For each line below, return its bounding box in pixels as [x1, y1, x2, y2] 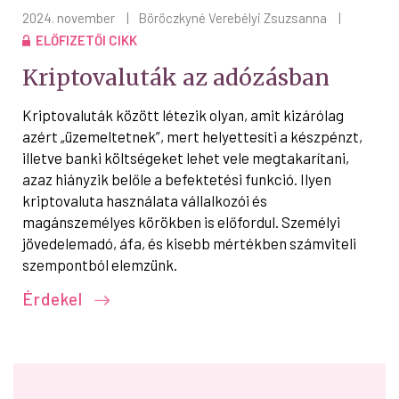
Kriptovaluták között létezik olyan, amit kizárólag [22, 105, 344, 124]
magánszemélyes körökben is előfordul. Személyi [22, 212, 340, 231]
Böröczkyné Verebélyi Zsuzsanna [138, 9, 327, 26]
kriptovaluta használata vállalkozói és [22, 191, 267, 209]
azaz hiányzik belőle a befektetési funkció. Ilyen [22, 169, 331, 188]
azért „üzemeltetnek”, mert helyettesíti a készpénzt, [22, 126, 362, 145]
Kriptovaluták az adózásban [22, 62, 330, 92]
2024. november [22, 9, 115, 26]
